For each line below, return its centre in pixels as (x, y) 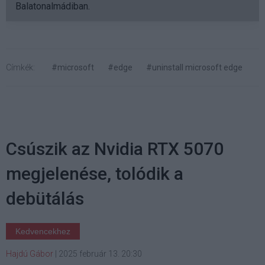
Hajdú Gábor (30, 254)
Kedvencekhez (43, 232)
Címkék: (20, 68)
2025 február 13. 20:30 (100, 254)
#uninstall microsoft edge (194, 68)
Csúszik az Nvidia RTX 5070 (115, 149)
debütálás (45, 199)
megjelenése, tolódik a (95, 174)
